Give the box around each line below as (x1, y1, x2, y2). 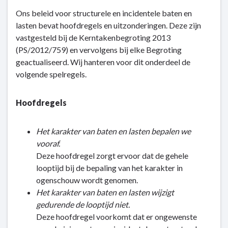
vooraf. (36, 138, 60, 148)
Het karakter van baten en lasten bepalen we (36, 126, 191, 136)
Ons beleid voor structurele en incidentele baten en (16, 8, 192, 18)
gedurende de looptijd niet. (36, 199, 130, 209)
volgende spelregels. (16, 69, 87, 79)
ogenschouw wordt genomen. (36, 175, 138, 185)
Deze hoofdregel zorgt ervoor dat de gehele (36, 151, 188, 160)
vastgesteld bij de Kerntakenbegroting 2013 (16, 33, 170, 42)
